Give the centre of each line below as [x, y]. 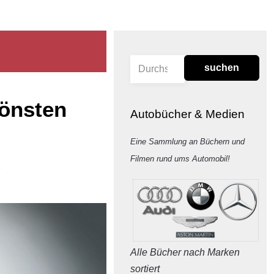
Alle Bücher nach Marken [185, 253]
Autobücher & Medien [188, 114]
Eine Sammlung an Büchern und [188, 142]
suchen [222, 68]
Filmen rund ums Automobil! [180, 159]
